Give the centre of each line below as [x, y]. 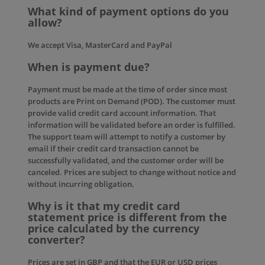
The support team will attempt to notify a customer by [127, 137]
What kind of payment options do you [128, 11]
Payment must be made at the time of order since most [127, 89]
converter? [56, 240]
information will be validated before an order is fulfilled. [132, 125]
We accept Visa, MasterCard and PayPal [100, 45]
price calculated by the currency [114, 228]
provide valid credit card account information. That [122, 113]
